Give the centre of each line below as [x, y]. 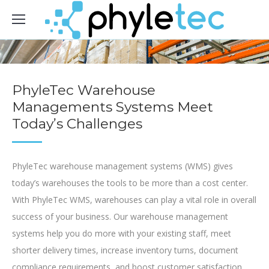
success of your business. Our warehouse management [120, 216]
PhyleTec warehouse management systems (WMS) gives [122, 166]
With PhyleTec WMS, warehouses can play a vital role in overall [134, 199]
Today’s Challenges [77, 123]
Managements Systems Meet [113, 107]
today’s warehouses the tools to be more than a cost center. [130, 183]
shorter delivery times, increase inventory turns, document [125, 250]
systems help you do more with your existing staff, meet [122, 233]
